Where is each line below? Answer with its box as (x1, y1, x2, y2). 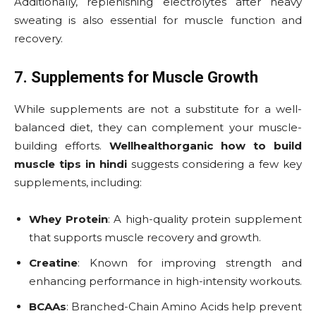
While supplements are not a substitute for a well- (14, 102, 302, 116)
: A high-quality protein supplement (107, 212, 303, 226)
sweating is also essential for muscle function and (14, 13, 302, 28)
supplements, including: (14, 176, 142, 190)
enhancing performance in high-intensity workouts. (29, 274, 302, 288)
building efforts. (14, 139, 109, 153)
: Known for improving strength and (78, 256, 302, 270)
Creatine (29, 256, 78, 270)
